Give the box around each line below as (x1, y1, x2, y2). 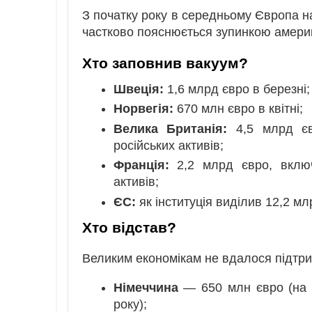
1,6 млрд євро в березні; (163, 81, 310, 96)
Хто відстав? (82, 219, 176, 235)
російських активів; (113, 138, 224, 153)
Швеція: (113, 81, 164, 96)
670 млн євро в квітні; (173, 102, 303, 116)
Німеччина (113, 280, 178, 295)
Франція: (113, 158, 169, 173)
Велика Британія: (113, 121, 228, 136)
